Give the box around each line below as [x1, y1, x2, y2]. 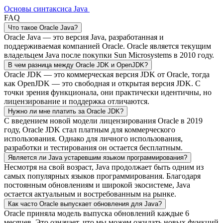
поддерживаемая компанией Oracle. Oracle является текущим [4, 42, 211, 51]
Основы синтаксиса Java [4, 4, 90, 13]
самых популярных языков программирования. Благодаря [4, 172, 201, 181]
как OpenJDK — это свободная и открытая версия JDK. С [4, 79, 201, 88]
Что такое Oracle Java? [8, 24, 78, 32]
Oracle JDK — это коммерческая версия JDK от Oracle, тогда [4, 70, 210, 79]
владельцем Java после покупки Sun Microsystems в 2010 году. [4, 51, 214, 60]
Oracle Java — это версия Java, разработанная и [4, 33, 164, 42]
